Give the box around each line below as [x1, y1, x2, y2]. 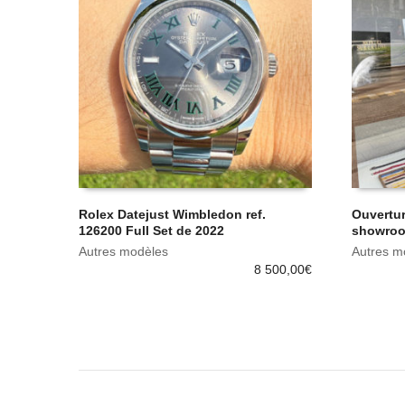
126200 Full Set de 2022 [79, 223, 224, 239]
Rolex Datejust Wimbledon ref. [79, 207, 266, 222]
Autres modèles [79, 244, 168, 259]
